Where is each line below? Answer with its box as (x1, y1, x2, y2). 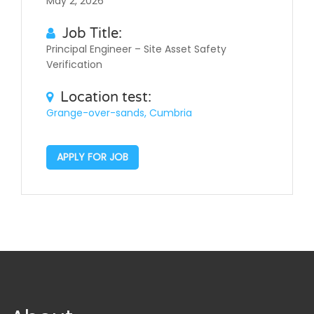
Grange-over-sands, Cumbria (46, 106, 192, 121)
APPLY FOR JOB (57, 150, 128, 165)
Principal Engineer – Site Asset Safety (46, 42, 226, 57)
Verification (46, 57, 102, 72)
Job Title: (62, 25, 122, 43)
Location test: (60, 89, 151, 107)
